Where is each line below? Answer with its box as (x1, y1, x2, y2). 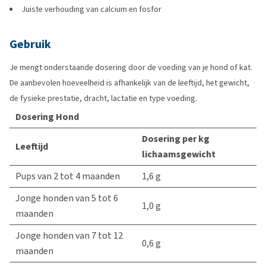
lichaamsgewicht (142, 148, 216, 160)
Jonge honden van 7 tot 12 (15, 229, 123, 242)
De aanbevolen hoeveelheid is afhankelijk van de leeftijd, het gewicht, (9, 77, 249, 88)
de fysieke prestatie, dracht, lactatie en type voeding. (9, 93, 197, 104)
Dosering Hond (15, 110, 79, 123)
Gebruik (9, 36, 51, 52)
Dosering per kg (142, 132, 210, 145)
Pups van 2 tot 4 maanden (15, 170, 120, 182)
